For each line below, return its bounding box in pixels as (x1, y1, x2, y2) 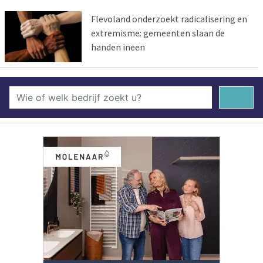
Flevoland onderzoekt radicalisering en (90, 12, 247, 25)
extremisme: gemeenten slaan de (90, 26, 225, 39)
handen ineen (90, 41, 145, 53)
